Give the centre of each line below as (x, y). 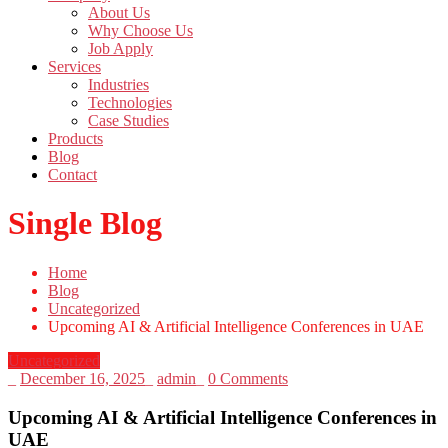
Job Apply (120, 49)
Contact (72, 175)
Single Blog (85, 223)
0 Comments (248, 378)
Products (75, 139)
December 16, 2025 (82, 378)
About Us (119, 13)
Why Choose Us (140, 31)
